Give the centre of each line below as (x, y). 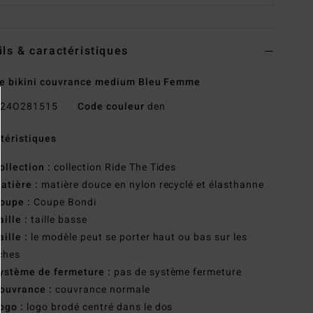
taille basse (58, 220)
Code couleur (111, 107)
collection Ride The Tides (114, 168)
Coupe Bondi (64, 203)
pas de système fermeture (176, 272)
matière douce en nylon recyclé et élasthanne (152, 185)
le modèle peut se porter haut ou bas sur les (138, 238)
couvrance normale (101, 290)
